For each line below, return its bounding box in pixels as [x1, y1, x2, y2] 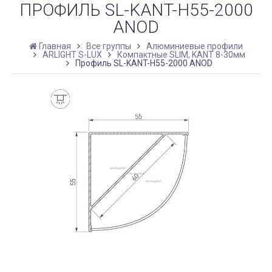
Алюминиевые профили [146, 41, 243, 51]
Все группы [86, 41, 131, 51]
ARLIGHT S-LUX [42, 49, 102, 59]
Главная [39, 41, 71, 51]
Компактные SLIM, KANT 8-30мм [117, 49, 245, 59]
